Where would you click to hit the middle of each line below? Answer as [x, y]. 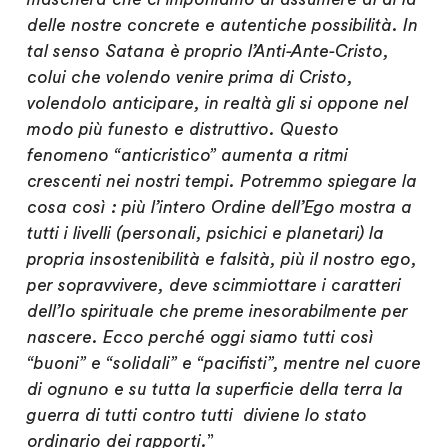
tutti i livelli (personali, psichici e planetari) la [205, 234]
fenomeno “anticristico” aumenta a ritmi [187, 156]
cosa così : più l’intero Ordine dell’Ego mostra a [219, 208]
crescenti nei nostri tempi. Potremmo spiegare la [221, 182]
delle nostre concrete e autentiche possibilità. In [222, 26]
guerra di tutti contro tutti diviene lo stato [196, 416]
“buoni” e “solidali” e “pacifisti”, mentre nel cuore [223, 364]
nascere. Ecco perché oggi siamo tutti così [200, 338]
